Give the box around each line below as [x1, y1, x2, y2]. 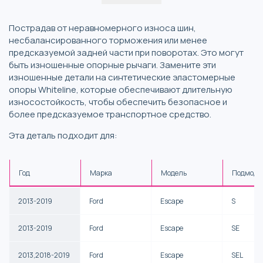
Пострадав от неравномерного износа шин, [9, 21, 196, 34]
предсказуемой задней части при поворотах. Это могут [9, 46, 244, 59]
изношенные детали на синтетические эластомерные [9, 70, 235, 83]
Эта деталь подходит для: [9, 129, 117, 141]
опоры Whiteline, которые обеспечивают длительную [9, 83, 232, 96]
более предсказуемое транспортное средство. [9, 107, 211, 120]
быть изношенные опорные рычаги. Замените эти [9, 58, 216, 71]
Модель [161, 167, 187, 178]
